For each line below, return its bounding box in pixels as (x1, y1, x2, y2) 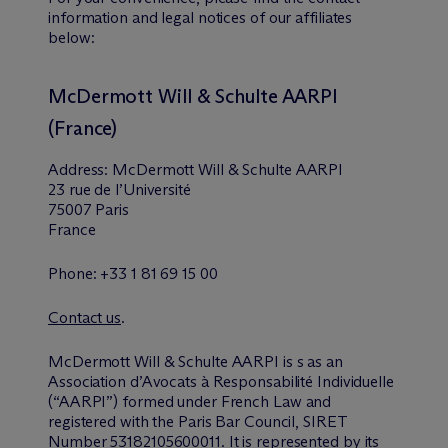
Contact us (48, 308, 122, 327)
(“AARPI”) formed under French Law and (48, 392, 332, 411)
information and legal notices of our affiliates (48, 8, 353, 27)
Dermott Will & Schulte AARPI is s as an (71, 352, 343, 371)
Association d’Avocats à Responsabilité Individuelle (48, 372, 394, 391)
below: (48, 28, 95, 47)
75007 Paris (48, 200, 129, 219)
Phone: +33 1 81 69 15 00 (48, 264, 218, 283)
